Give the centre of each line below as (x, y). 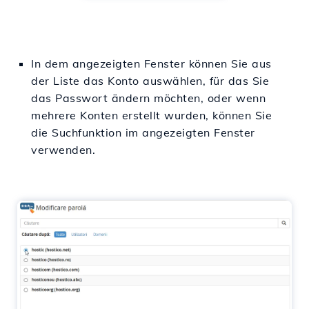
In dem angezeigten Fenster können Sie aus (151, 63)
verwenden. (63, 150)
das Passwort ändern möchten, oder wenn (148, 98)
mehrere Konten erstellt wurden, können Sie (151, 115)
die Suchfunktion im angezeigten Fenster (143, 132)
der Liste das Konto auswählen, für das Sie (150, 81)
